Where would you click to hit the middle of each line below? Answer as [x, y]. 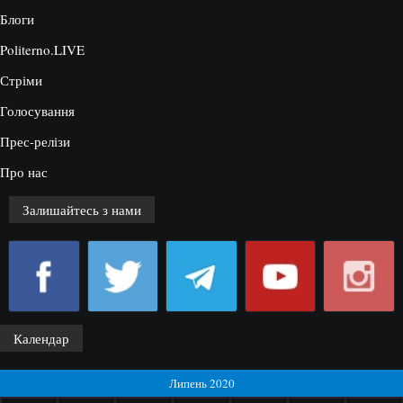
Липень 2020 [201, 383]
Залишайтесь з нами [82, 209]
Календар [41, 338]
